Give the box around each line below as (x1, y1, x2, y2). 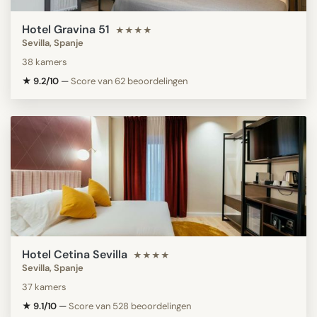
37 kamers (22, 280, 67, 293)
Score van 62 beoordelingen (71, 74, 188, 87)
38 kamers (22, 55, 67, 68)
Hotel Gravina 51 (22, 21, 110, 37)
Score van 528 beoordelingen (69, 299, 191, 312)
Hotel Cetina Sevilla (22, 246, 127, 262)
